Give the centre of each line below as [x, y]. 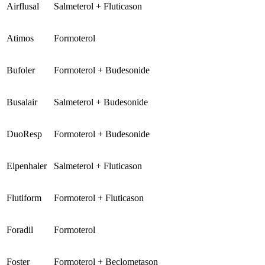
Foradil [20, 230]
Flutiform [24, 198]
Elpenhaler [27, 166]
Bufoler [21, 70]
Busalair [22, 102]
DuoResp [24, 134]
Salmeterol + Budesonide [101, 102]
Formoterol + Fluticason [99, 198]
